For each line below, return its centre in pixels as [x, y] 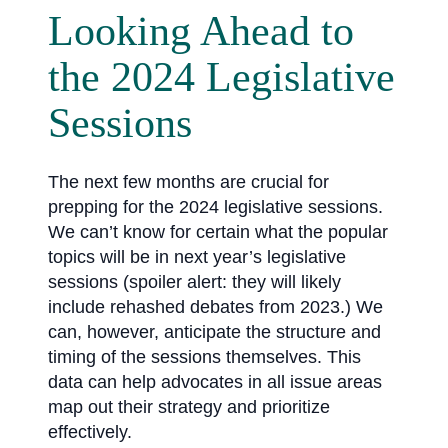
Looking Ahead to [201, 31]
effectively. [90, 432]
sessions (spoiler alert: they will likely [194, 282]
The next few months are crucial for [188, 182]
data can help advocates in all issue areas [215, 382]
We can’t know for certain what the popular [218, 232]
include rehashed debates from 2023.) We [215, 307]
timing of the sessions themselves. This [204, 357]
